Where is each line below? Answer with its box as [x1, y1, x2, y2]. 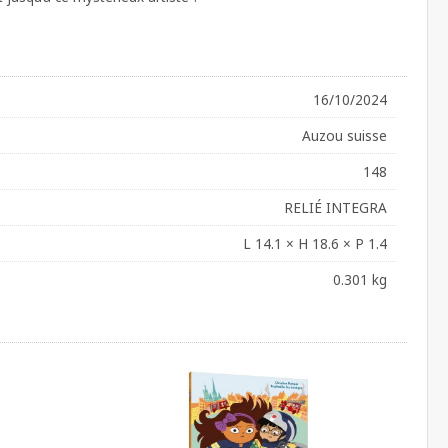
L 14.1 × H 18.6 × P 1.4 [243, 233, 387, 253]
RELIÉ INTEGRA [284, 197, 387, 217]
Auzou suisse [302, 125, 387, 145]
